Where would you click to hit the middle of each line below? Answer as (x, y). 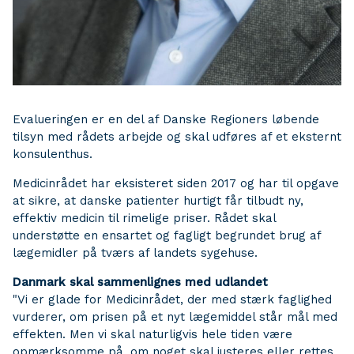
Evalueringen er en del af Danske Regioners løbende (166, 119)
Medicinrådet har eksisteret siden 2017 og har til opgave (176, 183)
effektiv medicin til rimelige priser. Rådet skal (144, 218)
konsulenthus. (53, 154)
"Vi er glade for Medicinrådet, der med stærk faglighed (172, 299)
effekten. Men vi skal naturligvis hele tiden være (153, 334)
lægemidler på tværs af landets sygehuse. (137, 253)
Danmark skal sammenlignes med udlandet (140, 282)
